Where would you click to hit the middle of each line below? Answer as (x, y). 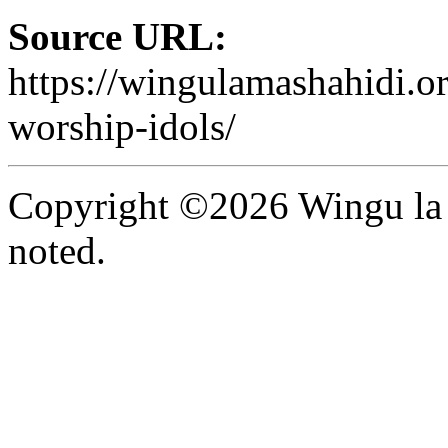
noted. (57, 250)
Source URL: (117, 36)
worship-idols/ (122, 126)
